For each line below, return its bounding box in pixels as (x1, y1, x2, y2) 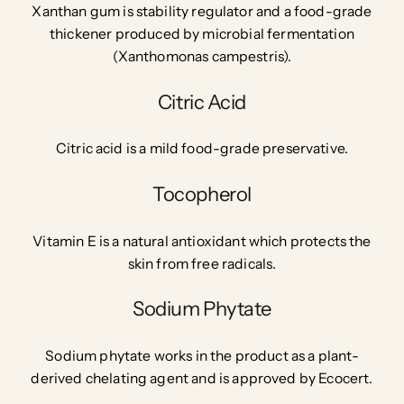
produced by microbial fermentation (115, 25, 354, 43)
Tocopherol (152, 182, 252, 207)
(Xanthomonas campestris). (112, 48, 292, 66)
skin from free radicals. (127, 254, 277, 272)
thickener (50, 25, 115, 43)
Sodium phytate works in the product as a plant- (45, 346, 359, 364)
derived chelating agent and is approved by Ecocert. (31, 369, 373, 387)
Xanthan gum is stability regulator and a (32, 3, 294, 21)
